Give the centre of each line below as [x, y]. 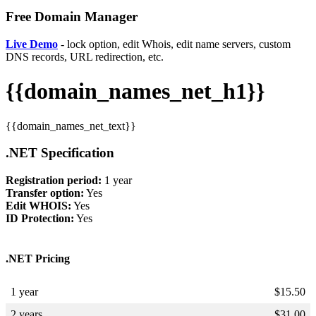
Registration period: [54, 180]
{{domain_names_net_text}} [71, 126]
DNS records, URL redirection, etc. [85, 56]
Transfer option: [45, 193]
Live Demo [32, 44]
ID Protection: [40, 218]
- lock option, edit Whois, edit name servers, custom [174, 44]
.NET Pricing [38, 259]
